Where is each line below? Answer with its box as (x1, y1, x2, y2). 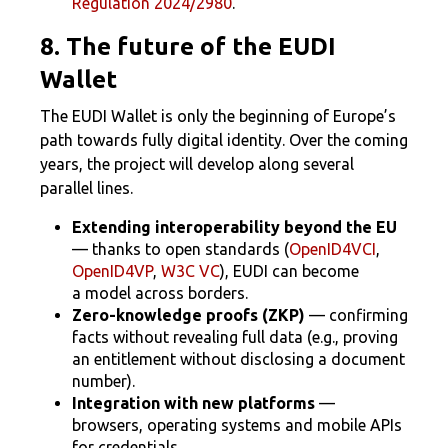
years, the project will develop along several (40, 155, 354, 173)
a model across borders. (72, 284, 248, 302)
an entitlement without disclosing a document (72, 350, 405, 368)
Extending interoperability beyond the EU (72, 218, 397, 236)
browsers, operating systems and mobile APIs (72, 416, 402, 434)
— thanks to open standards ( (72, 240, 289, 258)
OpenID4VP (72, 262, 153, 280)
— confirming (305, 306, 408, 324)
